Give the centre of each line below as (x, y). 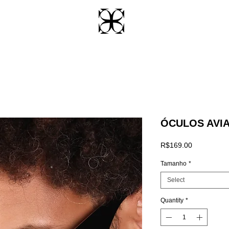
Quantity (172, 201)
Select (176, 180)
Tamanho (174, 164)
